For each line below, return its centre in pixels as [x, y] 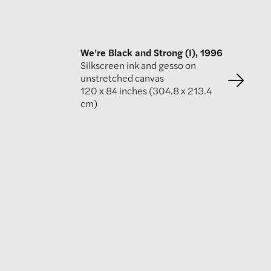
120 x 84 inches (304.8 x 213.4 [146, 90]
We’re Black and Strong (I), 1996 [152, 52]
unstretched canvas [122, 77]
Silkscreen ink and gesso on [138, 65]
